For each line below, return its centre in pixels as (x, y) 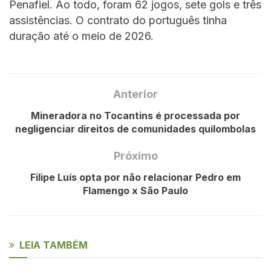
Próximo (135, 155)
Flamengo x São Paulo (135, 190)
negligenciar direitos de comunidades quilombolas (135, 129)
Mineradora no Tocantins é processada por (135, 115)
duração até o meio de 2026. (81, 36)
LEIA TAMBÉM (54, 245)
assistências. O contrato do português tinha (118, 21)
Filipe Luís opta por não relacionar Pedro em (135, 177)
